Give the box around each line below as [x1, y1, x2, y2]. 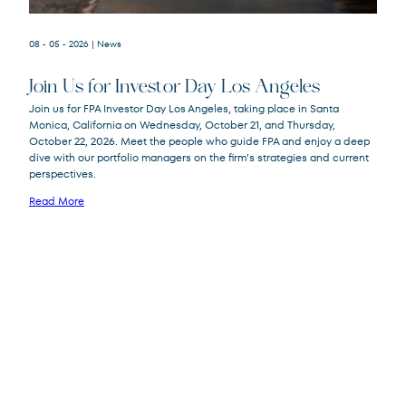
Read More [29, 193, 84, 209]
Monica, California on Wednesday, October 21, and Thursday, [29, 117, 335, 133]
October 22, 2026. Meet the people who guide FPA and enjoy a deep [29, 133, 370, 150]
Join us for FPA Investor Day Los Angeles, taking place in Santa [29, 101, 339, 117]
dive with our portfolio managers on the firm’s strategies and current [29, 150, 369, 166]
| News [92, 37, 121, 52]
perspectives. [29, 166, 96, 182]
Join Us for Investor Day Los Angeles [29, 78, 320, 97]
